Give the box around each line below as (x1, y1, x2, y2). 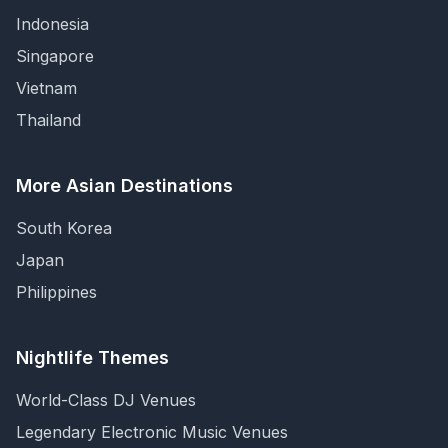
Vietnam (16, 78, 77, 98)
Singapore (16, 46, 94, 66)
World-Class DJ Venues (16, 390, 196, 410)
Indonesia (16, 14, 89, 34)
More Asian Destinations (16, 175, 233, 196)
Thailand (16, 110, 81, 130)
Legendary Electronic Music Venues (16, 422, 288, 442)
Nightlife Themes (16, 347, 169, 368)
